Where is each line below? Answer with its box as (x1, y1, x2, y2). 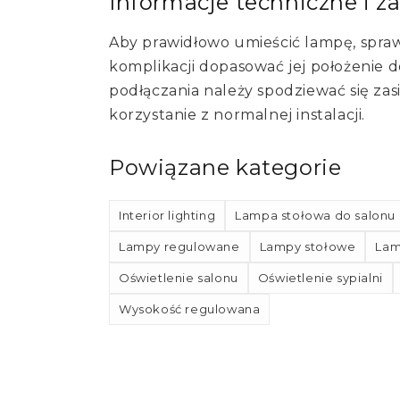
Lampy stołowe (259, 239, 356, 254)
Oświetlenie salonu (119, 271, 238, 286)
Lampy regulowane (119, 239, 240, 254)
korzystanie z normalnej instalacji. (109, 106, 366, 124)
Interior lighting (119, 208, 216, 223)
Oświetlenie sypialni (257, 271, 383, 286)
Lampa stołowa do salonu (235, 208, 396, 223)
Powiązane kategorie (109, 154, 342, 181)
